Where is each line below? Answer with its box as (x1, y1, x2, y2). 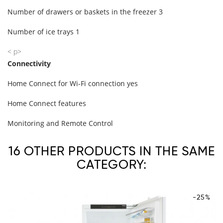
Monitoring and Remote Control (7, 118, 113, 128)
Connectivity (7, 59, 51, 69)
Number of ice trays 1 (7, 27, 80, 37)
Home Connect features (7, 99, 86, 109)
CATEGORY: (76, 157, 147, 173)
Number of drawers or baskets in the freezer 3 (7, 7, 163, 17)
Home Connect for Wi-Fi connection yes (7, 79, 138, 89)
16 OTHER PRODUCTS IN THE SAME (8, 143, 215, 159)
